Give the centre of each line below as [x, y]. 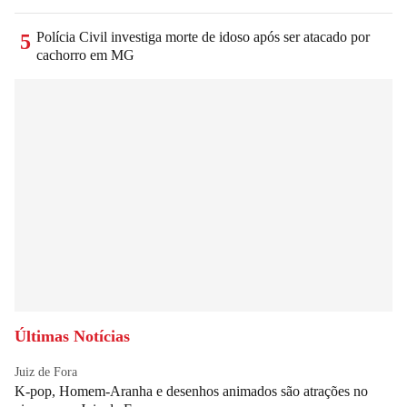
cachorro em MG [85, 55]
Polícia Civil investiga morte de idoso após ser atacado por [203, 36]
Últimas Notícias [72, 336]
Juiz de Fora [46, 372]
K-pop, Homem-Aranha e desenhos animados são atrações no [191, 391]
